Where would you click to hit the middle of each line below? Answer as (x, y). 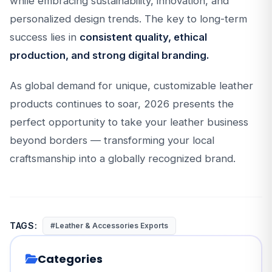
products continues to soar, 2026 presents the (122, 104)
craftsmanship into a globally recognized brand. (123, 158)
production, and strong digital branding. (110, 55)
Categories (70, 259)
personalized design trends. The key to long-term (128, 19)
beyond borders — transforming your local (112, 140)
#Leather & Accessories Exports (109, 226)
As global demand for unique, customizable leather (131, 86)
